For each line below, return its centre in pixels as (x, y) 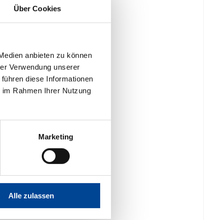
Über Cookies (37, 8)
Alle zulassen (31, 195)
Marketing (56, 137)
